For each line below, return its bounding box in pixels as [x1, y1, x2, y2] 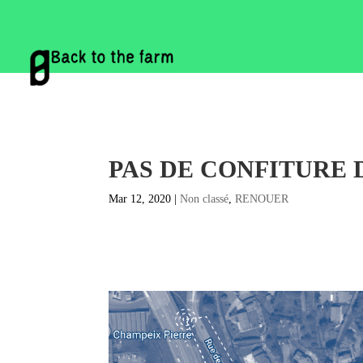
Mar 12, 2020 [109, 192, 172, 205]
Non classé [180, 192, 229, 205]
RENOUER [235, 192, 289, 205]
